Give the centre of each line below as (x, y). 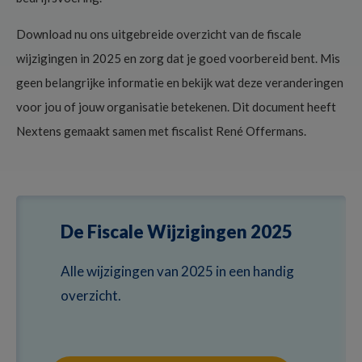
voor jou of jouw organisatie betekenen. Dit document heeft (176, 106)
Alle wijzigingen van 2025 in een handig (177, 271)
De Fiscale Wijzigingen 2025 (177, 231)
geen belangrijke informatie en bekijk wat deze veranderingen (180, 82)
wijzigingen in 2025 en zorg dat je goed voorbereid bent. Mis (178, 58)
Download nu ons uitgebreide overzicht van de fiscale (159, 34)
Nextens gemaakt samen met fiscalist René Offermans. (161, 130)
